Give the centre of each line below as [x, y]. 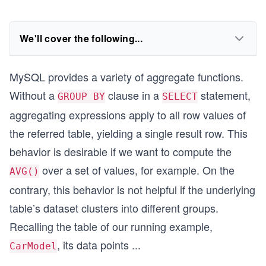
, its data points [93, 245]
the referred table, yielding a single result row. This [129, 133]
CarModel [33, 246]
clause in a [134, 95]
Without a [34, 95]
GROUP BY [81, 96]
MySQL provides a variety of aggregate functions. [126, 77]
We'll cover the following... [81, 38]
